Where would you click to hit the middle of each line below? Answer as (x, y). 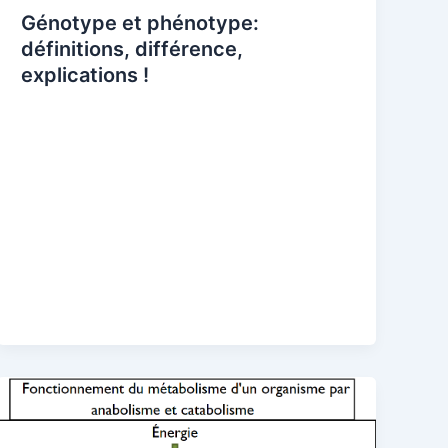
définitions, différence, (132, 49)
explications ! (85, 75)
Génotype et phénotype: (140, 23)
